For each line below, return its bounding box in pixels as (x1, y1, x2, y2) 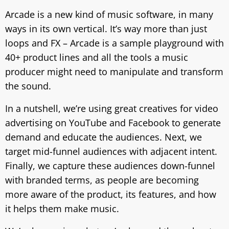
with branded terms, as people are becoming (5, 174, 199, 186)
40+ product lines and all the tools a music (5, 51, 188, 63)
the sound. (5, 80, 51, 92)
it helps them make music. (5, 202, 119, 215)
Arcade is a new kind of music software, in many (5, 8, 213, 20)
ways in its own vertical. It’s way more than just (5, 22, 207, 35)
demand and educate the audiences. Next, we (5, 131, 202, 143)
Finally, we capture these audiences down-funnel (5, 159, 215, 172)
